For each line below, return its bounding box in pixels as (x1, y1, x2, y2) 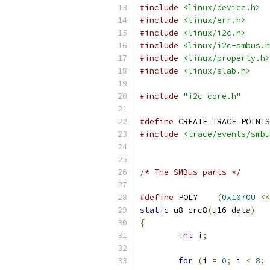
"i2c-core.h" (183, 91, 241, 101)
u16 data (212, 205, 251, 215)
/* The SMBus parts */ (140, 167, 241, 177)
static (140, 205, 169, 215)
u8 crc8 (169, 205, 207, 215)
